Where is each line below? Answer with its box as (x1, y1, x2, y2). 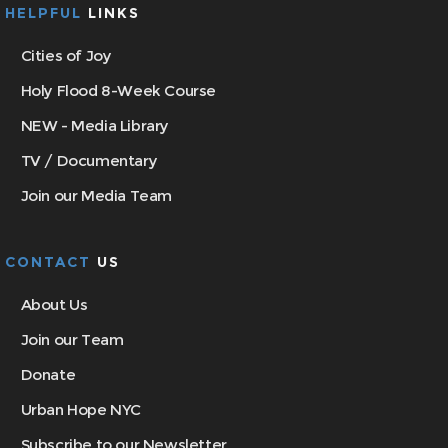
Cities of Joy (20, 46, 112, 66)
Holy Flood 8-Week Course (20, 81, 217, 101)
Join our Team (20, 330, 124, 350)
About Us (20, 295, 88, 315)
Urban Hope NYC (20, 400, 142, 420)
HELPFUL (5, 4, 82, 23)
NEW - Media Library (20, 116, 170, 136)
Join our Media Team (20, 186, 173, 206)
